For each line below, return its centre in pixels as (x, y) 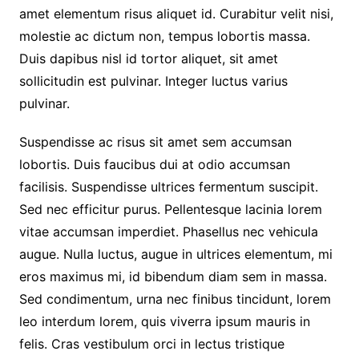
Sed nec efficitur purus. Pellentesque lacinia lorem (170, 209)
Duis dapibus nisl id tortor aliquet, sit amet (148, 58)
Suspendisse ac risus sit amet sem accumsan (155, 142)
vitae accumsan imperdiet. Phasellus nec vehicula (168, 232)
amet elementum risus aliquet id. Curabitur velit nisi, (176, 14)
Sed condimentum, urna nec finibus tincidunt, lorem (175, 299)
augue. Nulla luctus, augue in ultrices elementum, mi (175, 254)
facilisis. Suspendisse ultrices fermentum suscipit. (168, 187)
